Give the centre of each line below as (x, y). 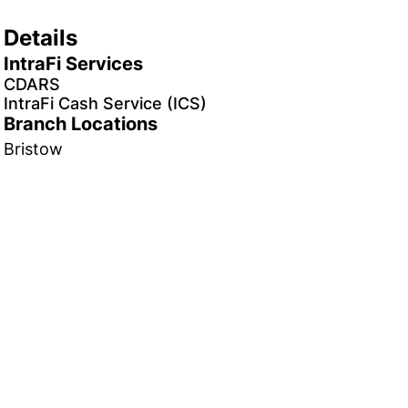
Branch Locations (81, 124)
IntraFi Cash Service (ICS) (105, 103)
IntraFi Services (73, 64)
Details (41, 38)
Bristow (33, 149)
